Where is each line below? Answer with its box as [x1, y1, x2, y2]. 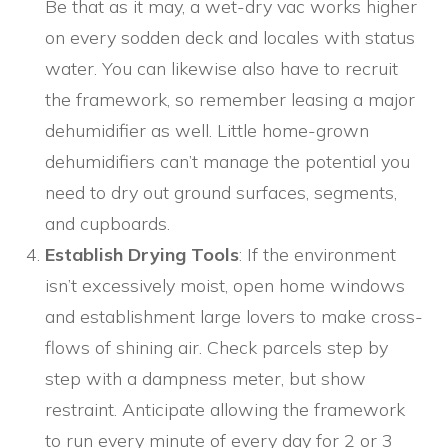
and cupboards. [45, 212, 170, 236]
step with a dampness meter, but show [45, 367, 366, 391]
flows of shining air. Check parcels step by [45, 336, 388, 360]
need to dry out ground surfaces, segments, [45, 181, 397, 205]
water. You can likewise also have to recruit [45, 57, 398, 81]
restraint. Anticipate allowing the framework [45, 398, 405, 422]
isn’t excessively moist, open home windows [45, 274, 405, 298]
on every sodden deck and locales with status [45, 26, 415, 50]
